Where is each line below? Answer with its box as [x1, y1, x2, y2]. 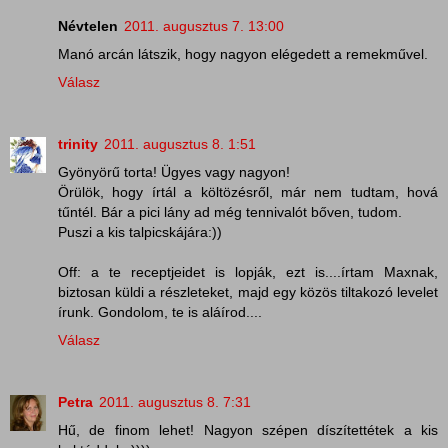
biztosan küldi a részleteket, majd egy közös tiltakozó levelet [58, 283, 438, 300]
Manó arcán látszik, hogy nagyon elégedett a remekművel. [58, 45, 428, 62]
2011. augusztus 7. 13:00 [124, 17, 284, 34]
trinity [58, 135, 98, 152]
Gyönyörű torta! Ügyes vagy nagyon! [58, 163, 290, 180]
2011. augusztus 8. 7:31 [99, 393, 251, 410]
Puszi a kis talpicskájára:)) [58, 223, 222, 240]
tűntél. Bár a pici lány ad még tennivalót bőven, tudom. [58, 203, 402, 220]
